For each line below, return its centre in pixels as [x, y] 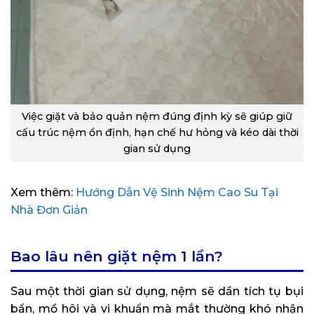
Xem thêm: [43, 192]
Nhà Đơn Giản [49, 210]
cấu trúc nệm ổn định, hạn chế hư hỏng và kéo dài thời [157, 132]
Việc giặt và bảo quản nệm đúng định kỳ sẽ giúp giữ [157, 116]
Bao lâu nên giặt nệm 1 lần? [117, 256]
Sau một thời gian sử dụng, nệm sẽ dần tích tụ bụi [157, 291]
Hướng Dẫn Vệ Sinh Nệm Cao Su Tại [177, 192]
